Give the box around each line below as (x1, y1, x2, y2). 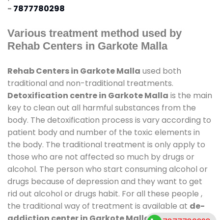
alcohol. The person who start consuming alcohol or (7, 163, 208, 175)
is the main (168, 89, 212, 101)
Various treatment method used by (7, 27, 182, 39)
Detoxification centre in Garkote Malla (7, 89, 168, 101)
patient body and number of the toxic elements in (7, 126, 200, 138)
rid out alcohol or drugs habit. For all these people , (7, 188, 202, 199)
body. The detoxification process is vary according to (7, 114, 211, 126)
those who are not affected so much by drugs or (7, 151, 194, 163)
